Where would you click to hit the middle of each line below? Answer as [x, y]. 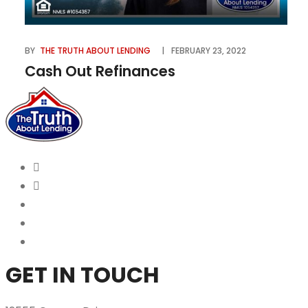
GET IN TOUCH [82, 275]
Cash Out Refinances [100, 71]
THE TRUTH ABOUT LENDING [95, 51]
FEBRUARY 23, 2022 [209, 51]
